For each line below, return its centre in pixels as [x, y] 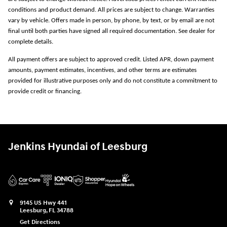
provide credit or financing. [45, 92]
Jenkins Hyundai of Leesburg [78, 147]
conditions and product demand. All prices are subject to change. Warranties [111, 10]
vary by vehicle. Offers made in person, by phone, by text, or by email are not [111, 21]
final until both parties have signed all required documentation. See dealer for [112, 31]
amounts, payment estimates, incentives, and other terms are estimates [102, 70]
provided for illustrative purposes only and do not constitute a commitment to [113, 81]
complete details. [31, 42]
